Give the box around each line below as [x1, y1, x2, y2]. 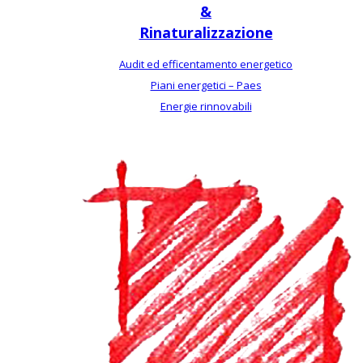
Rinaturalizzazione [139, 23, 273, 42]
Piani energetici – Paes [150, 78, 262, 92]
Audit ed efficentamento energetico [119, 57, 293, 71]
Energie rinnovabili [160, 99, 252, 113]
